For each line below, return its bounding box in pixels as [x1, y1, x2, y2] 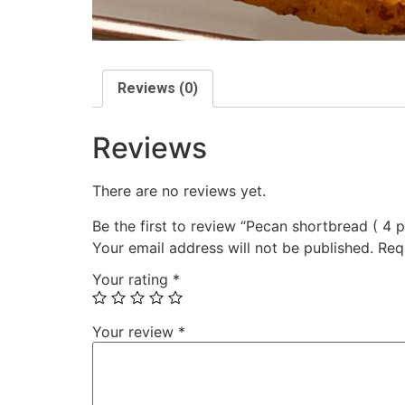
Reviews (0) [118, 80, 198, 98]
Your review [92, 323, 178, 342]
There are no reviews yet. [92, 182, 266, 201]
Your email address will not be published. [92, 238, 373, 257]
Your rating [92, 270, 173, 289]
